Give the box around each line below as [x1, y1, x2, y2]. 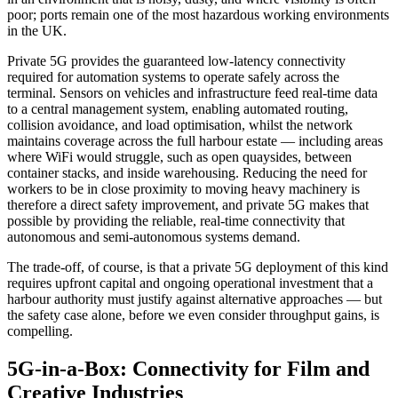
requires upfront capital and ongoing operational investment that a [7, 275, 373, 291]
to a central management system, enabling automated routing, [7, 100, 348, 116]
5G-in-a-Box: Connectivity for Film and [7, 356, 370, 380]
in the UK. [7, 22, 67, 38]
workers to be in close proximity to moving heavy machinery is [7, 180, 360, 196]
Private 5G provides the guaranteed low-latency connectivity [7, 52, 346, 68]
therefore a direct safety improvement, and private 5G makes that [7, 196, 369, 212]
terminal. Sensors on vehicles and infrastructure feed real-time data [7, 84, 378, 100]
